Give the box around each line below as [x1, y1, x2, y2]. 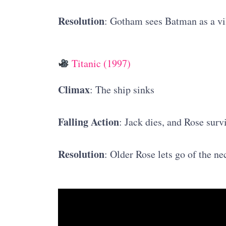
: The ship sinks [89, 83, 154, 97]
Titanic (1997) [69, 56, 131, 71]
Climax [58, 82, 90, 97]
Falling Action [58, 115, 119, 130]
